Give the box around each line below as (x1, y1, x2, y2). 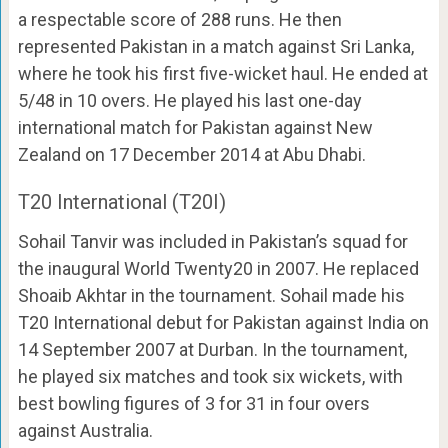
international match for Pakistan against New (17, 117, 373, 139)
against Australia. (17, 420, 153, 442)
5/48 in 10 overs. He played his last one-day (17, 90, 362, 112)
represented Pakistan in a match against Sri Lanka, (17, 36, 414, 58)
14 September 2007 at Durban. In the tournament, (17, 339, 407, 361)
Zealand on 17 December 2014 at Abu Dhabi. (17, 144, 366, 166)
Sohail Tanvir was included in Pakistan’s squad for (17, 231, 408, 253)
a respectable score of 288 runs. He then (17, 9, 342, 31)
